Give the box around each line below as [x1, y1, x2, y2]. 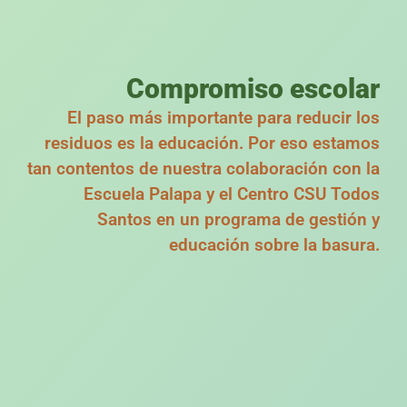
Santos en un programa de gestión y [97, 209, 380, 231]
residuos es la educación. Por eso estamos [45, 133, 380, 154]
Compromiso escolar [126, 73, 380, 105]
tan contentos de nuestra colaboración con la [27, 158, 380, 180]
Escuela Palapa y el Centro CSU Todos [84, 184, 380, 205]
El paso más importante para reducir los [67, 107, 380, 129]
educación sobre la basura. [169, 234, 380, 256]
